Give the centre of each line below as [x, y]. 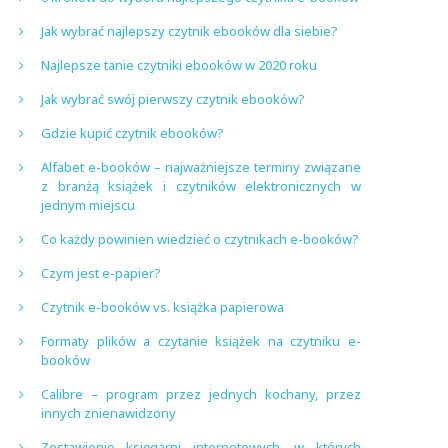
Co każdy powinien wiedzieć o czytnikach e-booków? [200, 239]
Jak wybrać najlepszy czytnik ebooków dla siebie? [189, 31]
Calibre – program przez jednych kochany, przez [201, 394]
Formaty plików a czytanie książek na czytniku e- [201, 341]
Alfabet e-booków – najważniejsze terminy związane [201, 167]
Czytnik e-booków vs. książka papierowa [162, 307]
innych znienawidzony [108, 413]
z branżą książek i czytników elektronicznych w [201, 186]
